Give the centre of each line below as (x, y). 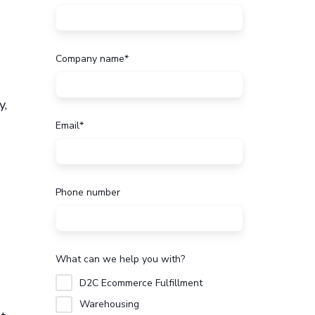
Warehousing (109, 304)
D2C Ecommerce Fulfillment (141, 283)
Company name (90, 59)
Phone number (88, 192)
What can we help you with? (120, 259)
